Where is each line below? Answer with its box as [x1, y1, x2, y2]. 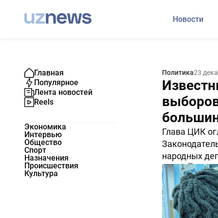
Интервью [24, 130, 62, 139]
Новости [173, 15, 203, 24]
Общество [24, 138, 62, 147]
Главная [34, 68, 64, 77]
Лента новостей [34, 88, 92, 97]
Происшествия [24, 161, 78, 170]
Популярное [34, 78, 78, 87]
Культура [24, 169, 58, 178]
